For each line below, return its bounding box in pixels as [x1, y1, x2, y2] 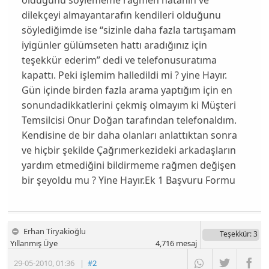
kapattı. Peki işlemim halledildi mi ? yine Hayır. [21, 68, 227, 82]
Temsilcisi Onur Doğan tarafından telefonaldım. [21, 113, 237, 127]
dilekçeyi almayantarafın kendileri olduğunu [21, 8, 221, 22]
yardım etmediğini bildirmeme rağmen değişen [21, 158, 236, 172]
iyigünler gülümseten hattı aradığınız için [21, 38, 207, 52]
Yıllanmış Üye [10, 238, 58, 249]
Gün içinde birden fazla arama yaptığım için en [21, 83, 232, 97]
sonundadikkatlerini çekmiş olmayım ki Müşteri [21, 98, 236, 112]
